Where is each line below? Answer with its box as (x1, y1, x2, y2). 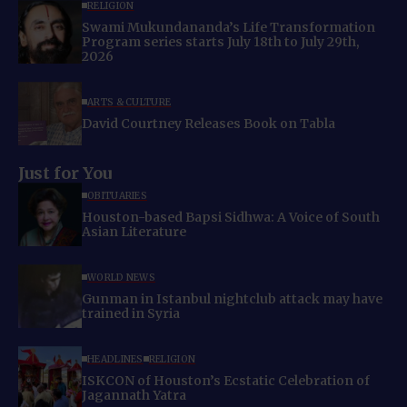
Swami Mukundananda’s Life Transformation (82, 18, 375, 35)
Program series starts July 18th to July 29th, (82, 33, 360, 50)
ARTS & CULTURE (87, 95, 172, 108)
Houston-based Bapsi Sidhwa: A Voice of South (82, 208, 380, 225)
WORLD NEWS (87, 271, 155, 283)
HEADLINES (87, 352, 144, 365)
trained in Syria (82, 304, 180, 322)
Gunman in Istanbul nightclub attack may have (82, 290, 382, 307)
